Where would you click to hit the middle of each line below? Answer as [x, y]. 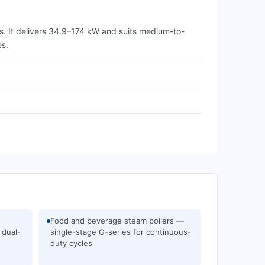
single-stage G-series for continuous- [121, 232]
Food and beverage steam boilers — [117, 221]
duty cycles [71, 243]
